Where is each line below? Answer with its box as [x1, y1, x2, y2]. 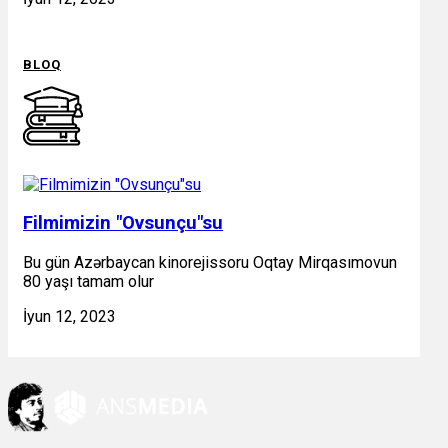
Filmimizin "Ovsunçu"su [23, 212, 223, 235]
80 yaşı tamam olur [23, 272, 154, 292]
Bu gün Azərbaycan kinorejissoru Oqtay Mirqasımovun [23, 253, 397, 273]
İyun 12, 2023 [23, 307, 116, 327]
